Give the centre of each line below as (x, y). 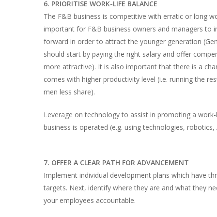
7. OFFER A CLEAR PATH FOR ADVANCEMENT (116, 163)
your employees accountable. (90, 200)
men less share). (69, 92)
